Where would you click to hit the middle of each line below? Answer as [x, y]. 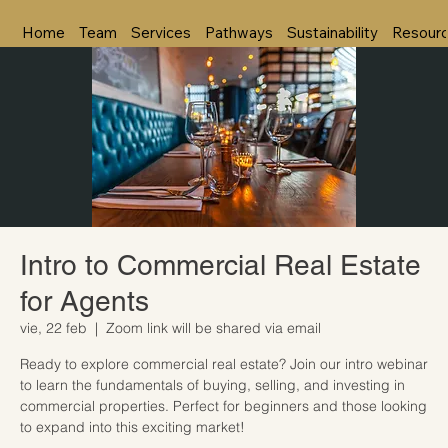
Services [160, 32]
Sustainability [332, 32]
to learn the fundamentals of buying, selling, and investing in [212, 384]
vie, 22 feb [53, 327]
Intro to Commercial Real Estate [220, 264]
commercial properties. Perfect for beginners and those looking [223, 405]
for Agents [84, 300]
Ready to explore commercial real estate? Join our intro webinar [224, 363]
